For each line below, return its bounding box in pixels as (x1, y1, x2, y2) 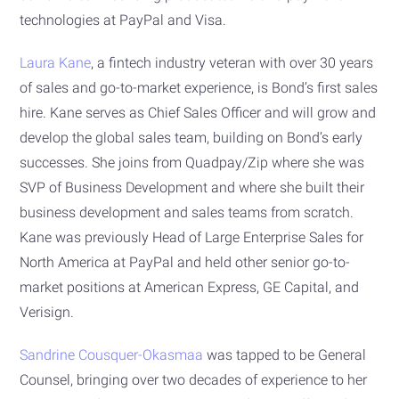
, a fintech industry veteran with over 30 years (91, 53, 374, 71)
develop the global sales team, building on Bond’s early (20, 128, 363, 146)
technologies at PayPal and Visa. (20, 11, 231, 28)
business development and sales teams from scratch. (20, 203, 354, 221)
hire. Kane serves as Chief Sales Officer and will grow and (20, 103, 377, 121)
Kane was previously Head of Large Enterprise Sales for (20, 228, 364, 246)
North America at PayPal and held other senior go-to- (20, 253, 351, 271)
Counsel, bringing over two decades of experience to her (20, 370, 368, 388)
